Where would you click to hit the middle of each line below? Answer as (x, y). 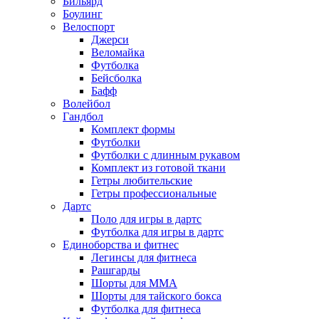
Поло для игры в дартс (146, 219)
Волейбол (87, 103)
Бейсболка (116, 78)
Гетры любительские (142, 180)
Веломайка (118, 52)
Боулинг (83, 14)
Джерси (110, 39)
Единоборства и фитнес (121, 244)
